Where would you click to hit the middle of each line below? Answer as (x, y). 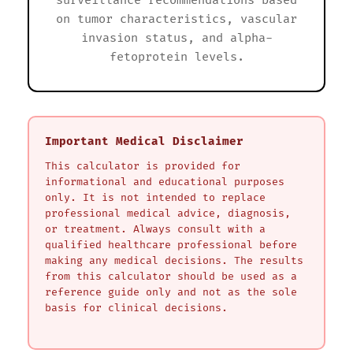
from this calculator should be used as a (171, 276)
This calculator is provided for (143, 166)
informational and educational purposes (165, 182)
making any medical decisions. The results (174, 260)
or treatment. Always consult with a (155, 229)
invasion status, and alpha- (176, 38)
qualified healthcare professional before (171, 245)
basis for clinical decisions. (136, 308)
